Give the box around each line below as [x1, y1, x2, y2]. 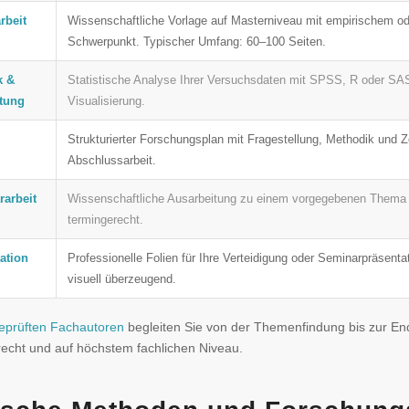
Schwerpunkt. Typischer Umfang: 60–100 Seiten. [67, 34, 326, 48]
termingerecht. [67, 212, 143, 226]
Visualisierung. [67, 93, 145, 108]
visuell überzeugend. [67, 271, 176, 286]
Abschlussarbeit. [67, 152, 156, 167]
